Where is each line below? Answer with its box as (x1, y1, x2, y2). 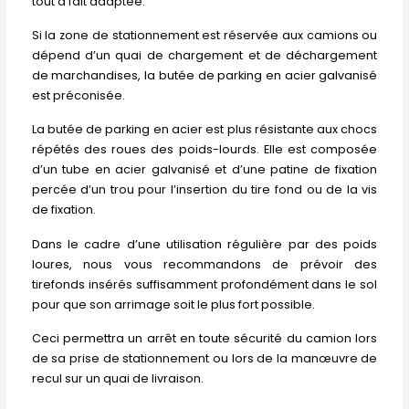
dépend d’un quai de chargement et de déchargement (31, 47, 378, 63)
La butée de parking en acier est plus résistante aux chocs (31, 121, 378, 138)
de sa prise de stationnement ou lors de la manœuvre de (31, 350, 378, 366)
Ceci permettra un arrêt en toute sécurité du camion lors (31, 330, 378, 346)
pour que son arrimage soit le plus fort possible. (31, 296, 315, 312)
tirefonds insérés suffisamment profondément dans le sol (31, 276, 378, 292)
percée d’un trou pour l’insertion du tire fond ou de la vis (31, 182, 378, 198)
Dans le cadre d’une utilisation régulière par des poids (31, 236, 378, 252)
